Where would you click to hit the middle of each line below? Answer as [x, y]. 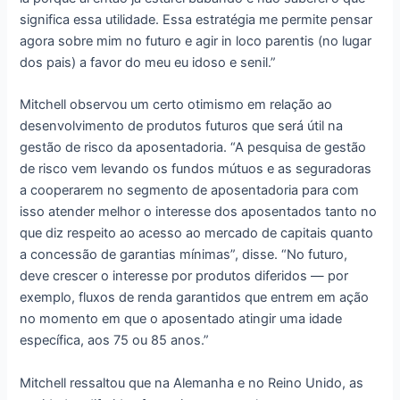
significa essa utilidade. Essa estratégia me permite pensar [196, 19]
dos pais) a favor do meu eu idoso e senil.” [148, 62]
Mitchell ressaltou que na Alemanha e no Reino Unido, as [192, 383]
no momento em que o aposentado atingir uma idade [181, 319]
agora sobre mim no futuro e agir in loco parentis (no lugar [196, 41]
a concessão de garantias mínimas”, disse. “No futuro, [184, 255]
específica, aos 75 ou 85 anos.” [115, 341]
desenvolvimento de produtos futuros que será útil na [182, 126]
